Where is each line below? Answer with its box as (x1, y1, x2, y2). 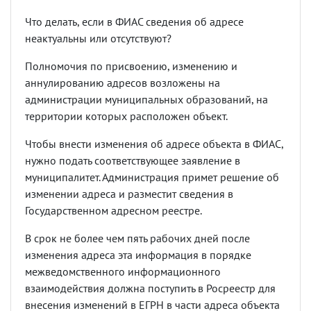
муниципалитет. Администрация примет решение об (25, 170, 279, 185)
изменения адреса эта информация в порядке (25, 248, 251, 262)
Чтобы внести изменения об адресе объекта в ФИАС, (25, 137, 283, 151)
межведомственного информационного (25, 264, 221, 279)
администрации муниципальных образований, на (25, 92, 268, 107)
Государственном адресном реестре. (25, 203, 202, 218)
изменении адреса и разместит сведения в (25, 187, 233, 201)
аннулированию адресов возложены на (25, 76, 220, 90)
